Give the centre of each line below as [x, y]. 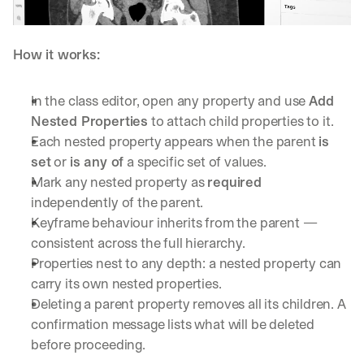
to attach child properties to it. [241, 121]
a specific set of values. [195, 162]
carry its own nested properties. [126, 284]
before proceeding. [88, 345]
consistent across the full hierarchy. [138, 243]
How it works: [56, 55]
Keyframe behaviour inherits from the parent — [174, 223]
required [234, 182]
